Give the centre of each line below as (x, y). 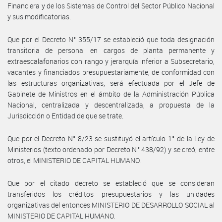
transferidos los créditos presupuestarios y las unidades (111, 194)
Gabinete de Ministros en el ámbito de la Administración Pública (111, 94)
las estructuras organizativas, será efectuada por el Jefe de (111, 83)
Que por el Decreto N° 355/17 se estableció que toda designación (111, 39)
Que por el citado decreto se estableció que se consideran (111, 183)
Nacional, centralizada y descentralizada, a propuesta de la (111, 105)
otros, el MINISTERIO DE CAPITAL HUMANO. (74, 160)
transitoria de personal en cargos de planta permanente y (111, 50)
